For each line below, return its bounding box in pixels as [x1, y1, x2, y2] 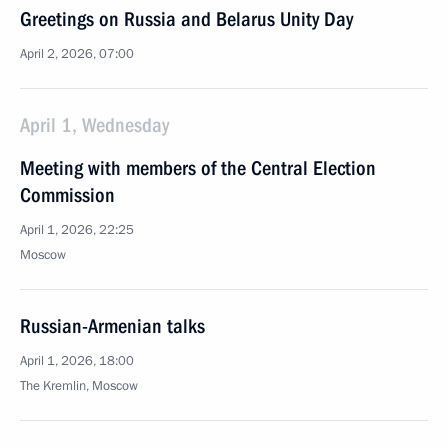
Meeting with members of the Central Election [20, 156, 376, 180]
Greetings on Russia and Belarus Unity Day [20, 7, 353, 31]
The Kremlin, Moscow [20, 377, 138, 395]
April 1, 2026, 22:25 [20, 221, 134, 239]
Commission [20, 183, 115, 207]
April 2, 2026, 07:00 [20, 45, 134, 63]
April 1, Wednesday [20, 113, 169, 137]
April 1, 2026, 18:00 [20, 352, 134, 370]
